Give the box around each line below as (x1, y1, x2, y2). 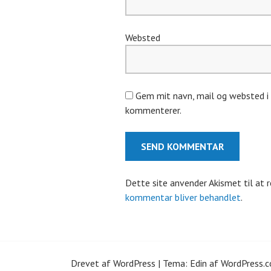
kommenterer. (125, 103, 181, 116)
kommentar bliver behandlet (125, 191, 241, 203)
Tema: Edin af (163, 256, 221, 269)
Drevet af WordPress (71, 256, 155, 269)
